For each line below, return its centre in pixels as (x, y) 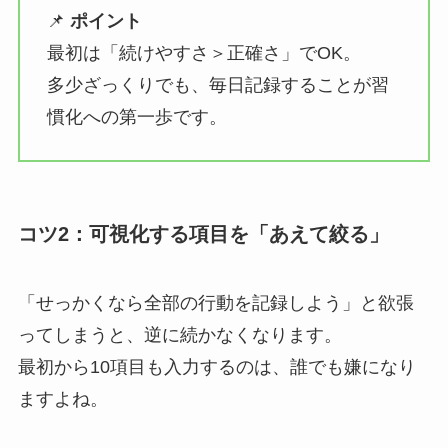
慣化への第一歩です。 (136, 116)
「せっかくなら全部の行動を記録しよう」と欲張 (215, 303)
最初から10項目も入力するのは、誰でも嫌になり (216, 367)
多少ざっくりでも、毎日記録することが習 (217, 84)
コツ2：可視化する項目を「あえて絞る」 (203, 233)
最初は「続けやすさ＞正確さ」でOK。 (203, 52)
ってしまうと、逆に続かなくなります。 (179, 335)
